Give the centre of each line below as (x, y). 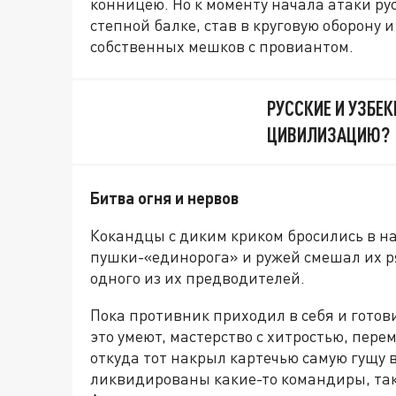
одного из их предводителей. (198, 277)
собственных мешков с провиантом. (224, 46)
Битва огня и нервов (164, 198)
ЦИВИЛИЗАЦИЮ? (328, 134)
